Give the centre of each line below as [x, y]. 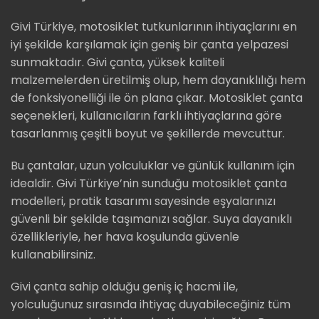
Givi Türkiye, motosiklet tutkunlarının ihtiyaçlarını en [154, 27]
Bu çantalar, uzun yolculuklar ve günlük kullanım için [153, 166]
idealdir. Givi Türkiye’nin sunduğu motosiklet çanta [149, 184]
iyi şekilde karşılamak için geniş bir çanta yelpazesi [150, 45]
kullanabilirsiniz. [53, 255]
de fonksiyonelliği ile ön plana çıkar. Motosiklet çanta [157, 98]
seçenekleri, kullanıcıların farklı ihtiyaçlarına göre [146, 116]
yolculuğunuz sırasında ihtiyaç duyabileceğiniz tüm [151, 305]
